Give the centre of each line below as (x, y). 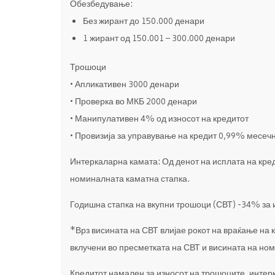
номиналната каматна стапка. (130, 180)
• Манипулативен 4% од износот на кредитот (159, 120)
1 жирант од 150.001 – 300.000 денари (159, 39)
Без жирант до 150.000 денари (143, 21)
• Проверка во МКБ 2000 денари (133, 103)
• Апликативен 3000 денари (124, 85)
